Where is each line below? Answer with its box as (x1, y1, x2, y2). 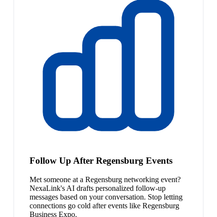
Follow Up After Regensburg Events (30, 155, 172, 166)
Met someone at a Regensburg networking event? (30, 175, 181, 184)
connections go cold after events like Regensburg (30, 201, 179, 210)
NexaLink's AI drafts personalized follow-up (30, 184, 166, 192)
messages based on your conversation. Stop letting (30, 192, 183, 201)
